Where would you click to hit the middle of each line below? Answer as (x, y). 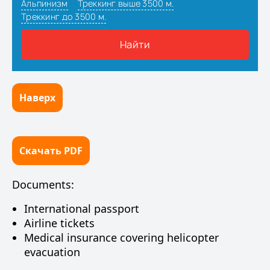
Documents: (43, 184)
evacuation (52, 252)
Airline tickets (59, 223)
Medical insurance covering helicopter (121, 237)
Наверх (37, 98)
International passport (82, 209)
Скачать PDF (51, 151)
